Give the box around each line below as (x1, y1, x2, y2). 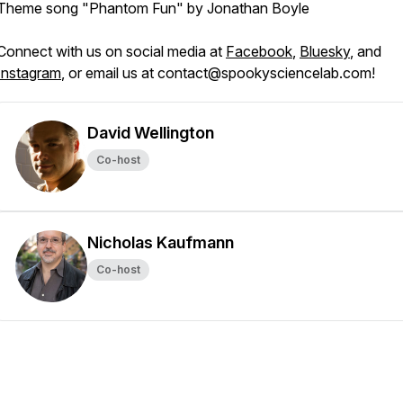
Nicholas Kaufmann (87, 233, 234, 252)
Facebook (226, 42, 292, 60)
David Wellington (87, 123, 214, 142)
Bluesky (300, 42, 350, 60)
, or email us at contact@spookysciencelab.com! (61, 64, 375, 82)
